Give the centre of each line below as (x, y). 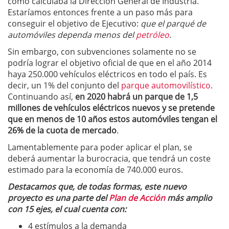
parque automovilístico (166, 85)
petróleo (153, 35)
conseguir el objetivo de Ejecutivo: (73, 24)
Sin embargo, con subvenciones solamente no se (102, 52)
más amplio (189, 198)
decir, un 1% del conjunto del (64, 85)
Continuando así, (41, 97)
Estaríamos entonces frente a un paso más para (100, 12)
